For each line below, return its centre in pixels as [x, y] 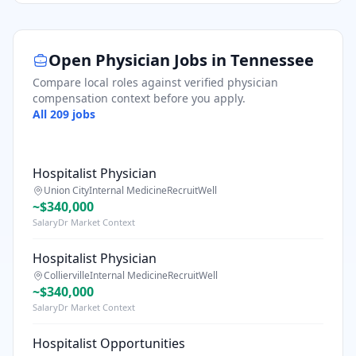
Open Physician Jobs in [139, 60]
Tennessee [272, 60]
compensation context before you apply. [139, 98]
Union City [66, 190]
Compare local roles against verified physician [155, 82]
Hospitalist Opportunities [109, 343]
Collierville [67, 275]
